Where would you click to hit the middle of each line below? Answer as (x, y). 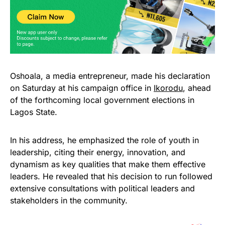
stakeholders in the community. (69, 201)
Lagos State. (34, 112)
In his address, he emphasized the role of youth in (104, 140)
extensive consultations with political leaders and (102, 189)
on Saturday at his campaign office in (82, 88)
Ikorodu (168, 88)
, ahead (197, 88)
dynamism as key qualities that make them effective (108, 164)
